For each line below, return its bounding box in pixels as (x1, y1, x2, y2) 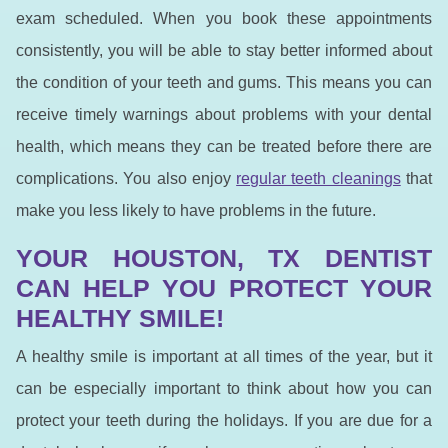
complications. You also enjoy (16, 169, 237, 187)
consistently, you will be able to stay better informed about (16, 41, 432, 59)
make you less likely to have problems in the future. (16, 201, 376, 219)
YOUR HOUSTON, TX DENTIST (16, 243, 432, 272)
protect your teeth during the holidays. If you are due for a (16, 411, 432, 429)
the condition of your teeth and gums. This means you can (16, 73, 432, 91)
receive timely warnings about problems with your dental (16, 105, 432, 123)
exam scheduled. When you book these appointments (16, 9, 432, 27)
